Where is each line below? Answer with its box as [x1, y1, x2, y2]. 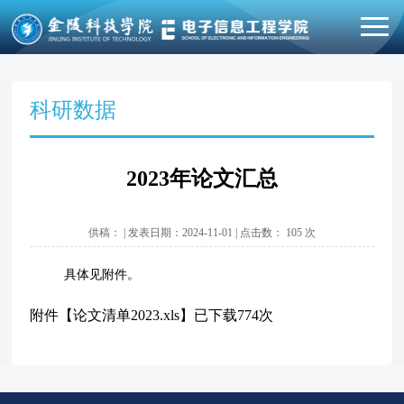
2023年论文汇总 [125, 167, 278, 190]
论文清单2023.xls [73, 308, 180, 323]
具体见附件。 [64, 268, 141, 281]
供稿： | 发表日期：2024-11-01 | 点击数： [87, 226, 286, 239]
